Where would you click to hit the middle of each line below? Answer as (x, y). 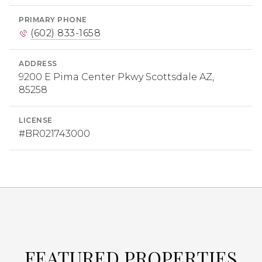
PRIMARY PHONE (53, 19)
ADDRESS (38, 63)
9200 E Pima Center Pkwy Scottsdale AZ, (116, 77)
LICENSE (36, 120)
